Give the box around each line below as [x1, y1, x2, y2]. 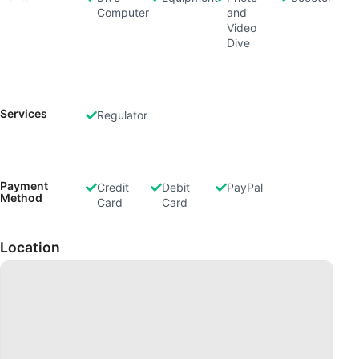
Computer [97, 5, 150, 19]
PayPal [226, 179, 263, 194]
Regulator [97, 107, 148, 122]
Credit [97, 179, 130, 194]
